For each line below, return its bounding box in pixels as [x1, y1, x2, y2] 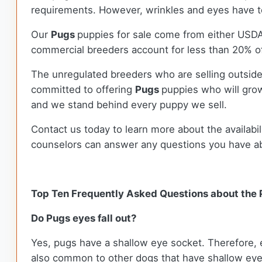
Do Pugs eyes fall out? [31, 212, 136, 225]
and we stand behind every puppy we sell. [31, 99, 227, 111]
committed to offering [31, 84, 135, 96]
